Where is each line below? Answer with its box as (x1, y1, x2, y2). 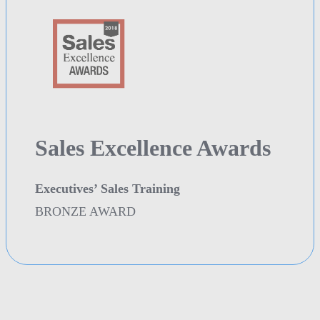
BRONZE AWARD (35, 204, 136, 219)
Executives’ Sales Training (35, 181, 180, 196)
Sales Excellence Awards (35, 134, 271, 161)
